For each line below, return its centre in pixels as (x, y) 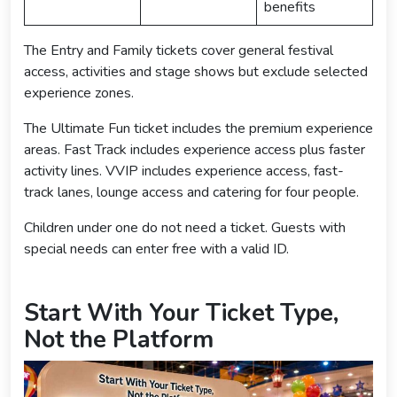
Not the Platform (119, 339)
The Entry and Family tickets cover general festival (179, 50)
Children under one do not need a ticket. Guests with (185, 227)
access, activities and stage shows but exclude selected (196, 71)
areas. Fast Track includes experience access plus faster (195, 149)
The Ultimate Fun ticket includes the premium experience (198, 128)
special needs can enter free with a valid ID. (156, 249)
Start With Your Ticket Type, (181, 313)
